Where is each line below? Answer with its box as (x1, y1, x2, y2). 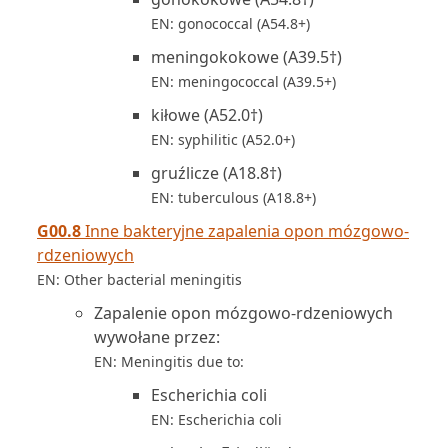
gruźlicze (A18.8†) (151, 162, 282, 184)
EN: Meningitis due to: (94, 352, 244, 371)
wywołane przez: (94, 326, 220, 348)
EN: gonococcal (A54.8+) (151, 14, 310, 33)
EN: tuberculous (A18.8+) (151, 188, 316, 207)
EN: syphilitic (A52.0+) (151, 130, 295, 149)
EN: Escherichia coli (151, 410, 282, 429)
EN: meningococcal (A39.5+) (151, 72, 336, 91)
